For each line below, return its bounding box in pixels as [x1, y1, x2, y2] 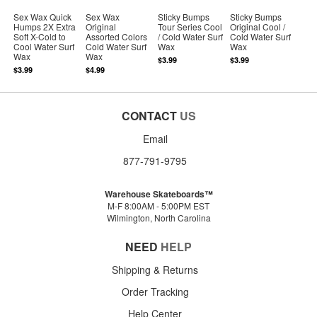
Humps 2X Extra [13, 20, 76, 33]
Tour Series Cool [158, 20, 223, 33]
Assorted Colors [86, 30, 148, 42]
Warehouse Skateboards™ [104, 187, 213, 200]
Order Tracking [121, 284, 189, 299]
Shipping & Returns [112, 262, 198, 277]
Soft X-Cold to [13, 30, 67, 42]
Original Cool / [230, 20, 286, 33]
